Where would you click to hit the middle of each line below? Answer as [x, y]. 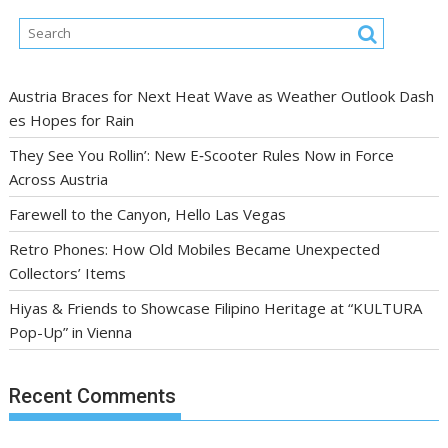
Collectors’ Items [68, 272]
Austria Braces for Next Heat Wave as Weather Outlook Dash [222, 95]
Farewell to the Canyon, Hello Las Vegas [148, 213]
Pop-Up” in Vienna [71, 331]
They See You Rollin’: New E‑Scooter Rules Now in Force [202, 154]
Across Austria [59, 178]
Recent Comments [93, 396]
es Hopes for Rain [72, 119]
